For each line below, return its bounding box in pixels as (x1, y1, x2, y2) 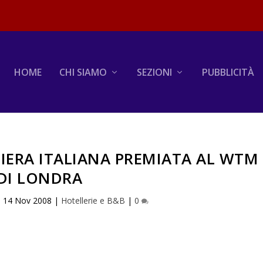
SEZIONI (136, 65, 172, 79)
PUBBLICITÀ (201, 65, 254, 79)
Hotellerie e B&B (61, 194, 126, 206)
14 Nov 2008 (3, 194, 52, 206)
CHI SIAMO (59, 65, 107, 79)
